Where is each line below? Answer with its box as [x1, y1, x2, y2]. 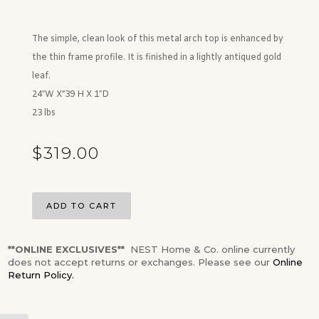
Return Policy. [8, 269, 74, 281]
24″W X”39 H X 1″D [31, 89, 111, 101]
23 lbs [31, 108, 56, 120]
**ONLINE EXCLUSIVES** [8, 244, 125, 256]
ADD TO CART [46, 201, 117, 211]
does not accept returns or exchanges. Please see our [8, 256, 273, 268]
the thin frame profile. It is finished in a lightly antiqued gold [31, 52, 281, 64]
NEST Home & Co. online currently [125, 244, 295, 256]
